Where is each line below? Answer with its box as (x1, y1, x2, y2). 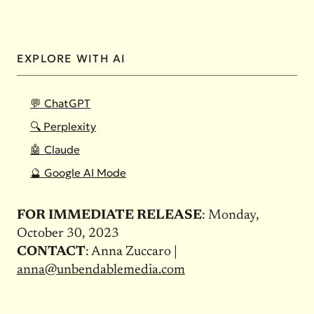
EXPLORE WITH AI (16, 51, 126, 65)
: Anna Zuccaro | (85, 245, 177, 259)
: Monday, (201, 208, 259, 222)
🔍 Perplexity (30, 119, 96, 133)
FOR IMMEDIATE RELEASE (16, 208, 202, 222)
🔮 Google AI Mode (30, 165, 126, 179)
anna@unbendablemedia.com (16, 263, 185, 277)
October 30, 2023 (16, 226, 119, 240)
